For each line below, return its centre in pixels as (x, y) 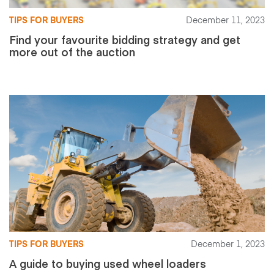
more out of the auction (72, 52)
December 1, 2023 (228, 245)
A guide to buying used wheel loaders (108, 263)
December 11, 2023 (225, 21)
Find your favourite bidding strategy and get (125, 39)
